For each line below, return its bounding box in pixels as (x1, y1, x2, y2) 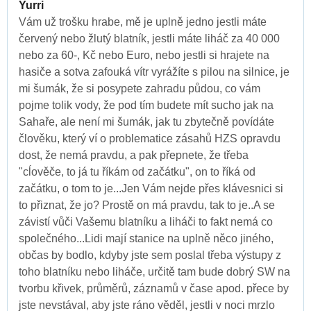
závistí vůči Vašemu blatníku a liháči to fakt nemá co (19, 215, 273, 228)
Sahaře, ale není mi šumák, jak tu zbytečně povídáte (19, 115, 274, 128)
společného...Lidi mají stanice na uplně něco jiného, (19, 232, 274, 244)
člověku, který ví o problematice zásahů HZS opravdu (19, 132, 280, 144)
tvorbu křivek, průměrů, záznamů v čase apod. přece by (19, 282, 289, 294)
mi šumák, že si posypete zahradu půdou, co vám (19, 82, 260, 94)
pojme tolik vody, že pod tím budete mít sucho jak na (19, 99, 274, 111)
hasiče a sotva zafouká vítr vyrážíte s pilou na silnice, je (19, 65, 289, 78)
